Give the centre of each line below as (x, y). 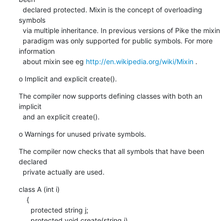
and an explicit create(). (61, 116)
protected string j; (24, 210)
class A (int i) (39, 189)
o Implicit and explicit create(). (68, 78)
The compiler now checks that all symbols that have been (111, 151)
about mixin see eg (54, 61)
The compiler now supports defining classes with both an (110, 96)
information (37, 51)
